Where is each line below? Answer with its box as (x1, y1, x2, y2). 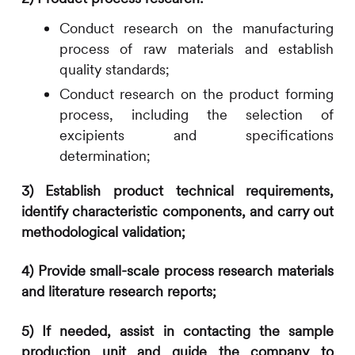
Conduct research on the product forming (59, 85, 334, 104)
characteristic (72, 201, 162, 220)
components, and (162, 201, 277, 220)
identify (21, 201, 73, 220)
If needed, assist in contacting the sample (42, 322, 334, 341)
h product (93, 181, 176, 200)
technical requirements (175, 181, 330, 200)
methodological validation (21, 222, 181, 241)
